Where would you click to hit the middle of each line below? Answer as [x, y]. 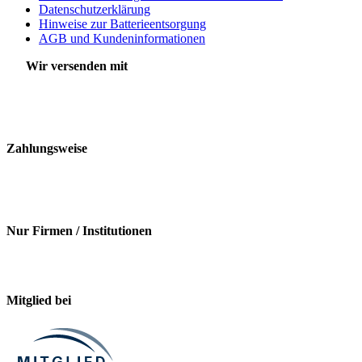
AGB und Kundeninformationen [122, 38]
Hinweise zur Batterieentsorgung [122, 23]
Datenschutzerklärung [95, 9]
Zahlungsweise [47, 148]
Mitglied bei [39, 300]
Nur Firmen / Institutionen [79, 230]
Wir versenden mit [67, 65]
